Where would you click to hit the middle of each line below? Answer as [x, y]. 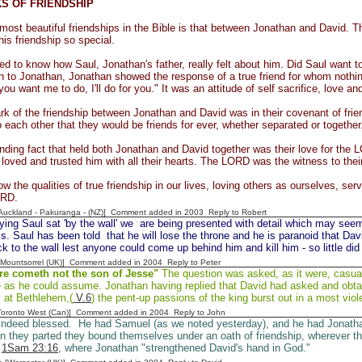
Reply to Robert [238, 212]
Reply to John [200, 312]
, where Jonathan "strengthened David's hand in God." [184, 348]
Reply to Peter [194, 262]
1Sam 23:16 [30, 348]
